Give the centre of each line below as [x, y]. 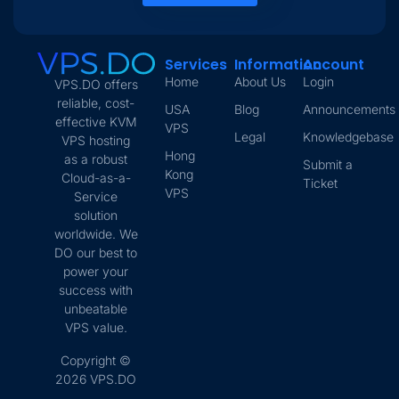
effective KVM [96, 122]
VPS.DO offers [96, 85]
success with [96, 290]
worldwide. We [96, 234]
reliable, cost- [96, 103]
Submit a [328, 164]
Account [334, 65]
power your [96, 272]
